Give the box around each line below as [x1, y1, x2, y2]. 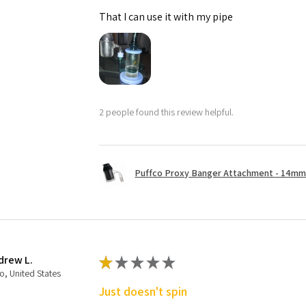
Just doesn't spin [99, 283, 188, 300]
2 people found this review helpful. [99, 105, 234, 118]
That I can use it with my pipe [99, 10, 234, 25]
